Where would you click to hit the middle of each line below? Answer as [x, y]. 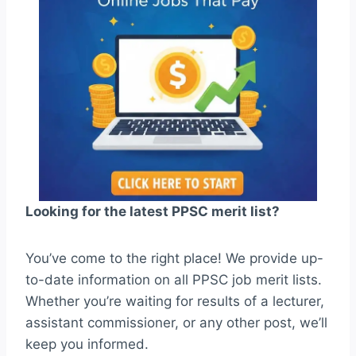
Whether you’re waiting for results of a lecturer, [175, 302]
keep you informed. [87, 344]
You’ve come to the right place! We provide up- [174, 259]
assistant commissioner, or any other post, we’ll [176, 323]
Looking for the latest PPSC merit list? [153, 212]
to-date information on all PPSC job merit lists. [174, 280]
